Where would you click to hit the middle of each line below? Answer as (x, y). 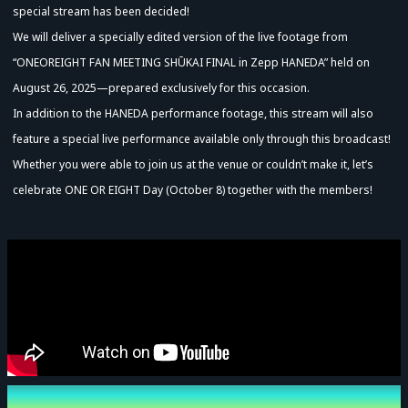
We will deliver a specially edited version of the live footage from (180, 37)
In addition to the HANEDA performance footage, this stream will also (193, 114)
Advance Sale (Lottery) (100, 303)
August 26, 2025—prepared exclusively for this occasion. (161, 88)
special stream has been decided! (101, 12)
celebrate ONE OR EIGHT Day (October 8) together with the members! (193, 190)
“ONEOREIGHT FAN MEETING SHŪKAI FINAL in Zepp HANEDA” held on (191, 63)
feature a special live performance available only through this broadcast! (202, 139)
